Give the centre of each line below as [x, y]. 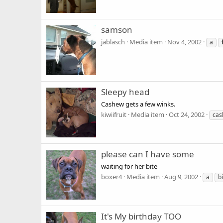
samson [117, 30]
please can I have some [148, 154]
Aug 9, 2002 [181, 176]
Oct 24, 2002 [187, 114]
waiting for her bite [129, 166]
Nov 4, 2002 [184, 42]
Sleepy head [125, 92]
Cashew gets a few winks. [138, 104]
